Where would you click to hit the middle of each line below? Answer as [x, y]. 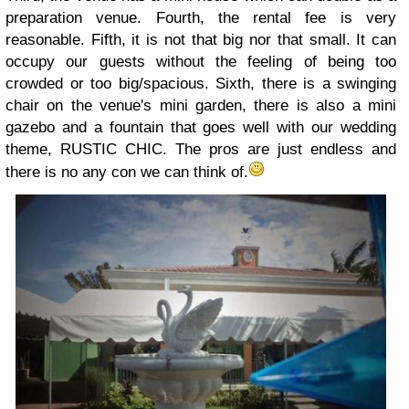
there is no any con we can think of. [127, 173]
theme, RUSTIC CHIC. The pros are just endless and [201, 150]
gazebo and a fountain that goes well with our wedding [201, 128]
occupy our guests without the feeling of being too [201, 62]
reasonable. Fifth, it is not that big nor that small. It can [201, 40]
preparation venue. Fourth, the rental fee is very [201, 18]
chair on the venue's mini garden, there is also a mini [201, 106]
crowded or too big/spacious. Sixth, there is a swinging [201, 84]
